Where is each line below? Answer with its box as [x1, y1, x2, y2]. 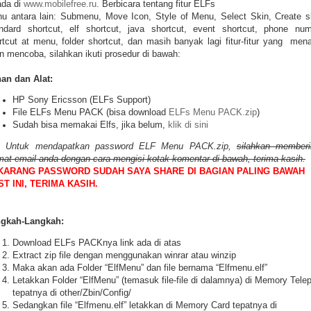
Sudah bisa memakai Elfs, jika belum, [12, 120, 168, 131]
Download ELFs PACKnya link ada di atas [12, 237, 181, 248]
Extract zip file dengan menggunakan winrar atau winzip [12, 250, 236, 260]
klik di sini [168, 120, 208, 131]
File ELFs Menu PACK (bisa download [12, 108, 169, 118]
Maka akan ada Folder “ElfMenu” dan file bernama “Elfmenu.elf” [12, 262, 267, 273]
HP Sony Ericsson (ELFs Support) [12, 95, 151, 106]
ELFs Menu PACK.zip [169, 108, 257, 118]
